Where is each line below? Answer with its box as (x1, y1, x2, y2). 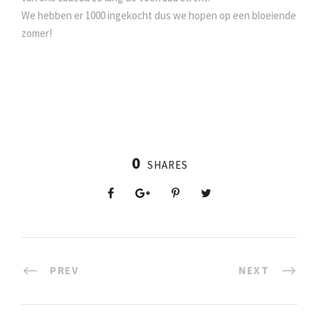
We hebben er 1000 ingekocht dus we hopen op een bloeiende (21, 9, 296, 22)
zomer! (21, 26, 52, 40)
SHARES (147, 158, 188, 172)
